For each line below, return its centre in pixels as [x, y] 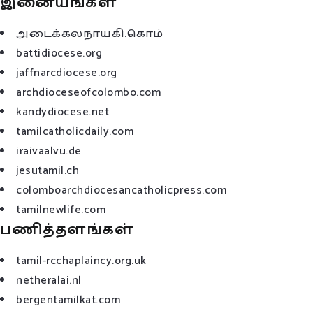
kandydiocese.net [63, 112]
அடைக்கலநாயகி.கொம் [90, 34]
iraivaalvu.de [49, 152]
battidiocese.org [59, 54]
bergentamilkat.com [68, 300]
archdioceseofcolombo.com [88, 93]
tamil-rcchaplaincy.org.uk [81, 261]
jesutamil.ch [48, 171]
